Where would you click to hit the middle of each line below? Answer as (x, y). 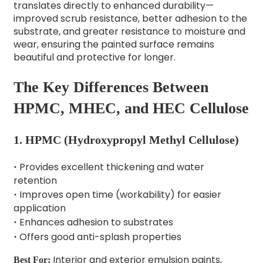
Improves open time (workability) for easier (119, 195)
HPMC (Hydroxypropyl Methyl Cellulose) (132, 140)
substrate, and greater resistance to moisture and (129, 31)
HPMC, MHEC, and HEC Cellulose (131, 108)
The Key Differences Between (111, 87)
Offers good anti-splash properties (99, 237)
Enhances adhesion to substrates (95, 222)
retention (35, 181)
